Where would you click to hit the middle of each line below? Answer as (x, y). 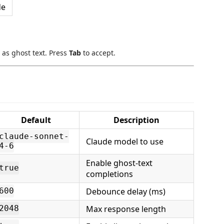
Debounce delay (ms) (126, 191)
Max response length (126, 209)
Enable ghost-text (119, 163)
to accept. (98, 53)
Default (36, 120)
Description (136, 120)
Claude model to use (125, 141)
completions (109, 174)
